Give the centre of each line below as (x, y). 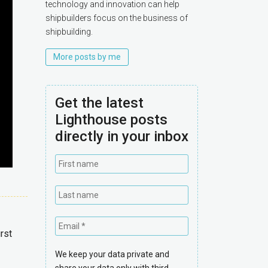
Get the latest (99, 103)
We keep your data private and (112, 255)
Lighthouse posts (111, 120)
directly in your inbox (122, 137)
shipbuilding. (69, 32)
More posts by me (87, 57)
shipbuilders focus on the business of (117, 18)
